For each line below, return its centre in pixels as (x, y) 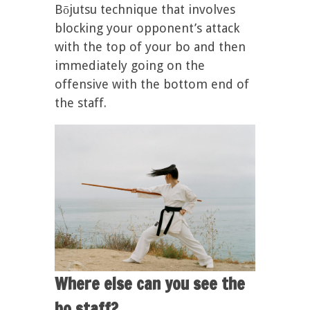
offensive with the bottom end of (152, 84)
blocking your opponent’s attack (147, 28)
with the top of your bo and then (150, 46)
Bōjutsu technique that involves (145, 9)
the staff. (82, 102)
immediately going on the (130, 65)
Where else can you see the (150, 284)
